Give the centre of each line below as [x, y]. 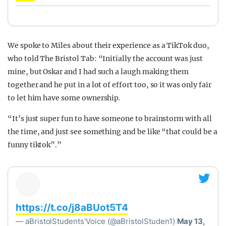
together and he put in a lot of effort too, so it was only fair [109, 85]
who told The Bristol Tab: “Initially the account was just [105, 59]
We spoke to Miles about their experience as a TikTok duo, [108, 45]
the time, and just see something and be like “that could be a [112, 132]
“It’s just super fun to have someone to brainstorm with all [110, 119]
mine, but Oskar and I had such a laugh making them [98, 72]
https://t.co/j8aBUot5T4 [72, 208]
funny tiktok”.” [35, 145]
